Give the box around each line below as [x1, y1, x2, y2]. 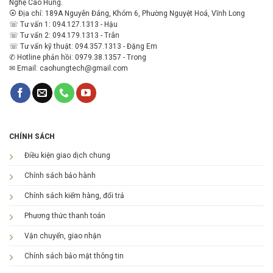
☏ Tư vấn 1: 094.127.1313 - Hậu [9, 19, 118, 29]
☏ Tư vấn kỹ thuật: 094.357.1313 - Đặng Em [9, 41, 157, 51]
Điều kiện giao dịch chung [24, 151, 110, 160]
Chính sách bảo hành [24, 171, 96, 180]
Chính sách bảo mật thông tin [24, 252, 124, 261]
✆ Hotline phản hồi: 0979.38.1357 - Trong [9, 52, 146, 62]
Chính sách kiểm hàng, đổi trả [24, 191, 124, 200]
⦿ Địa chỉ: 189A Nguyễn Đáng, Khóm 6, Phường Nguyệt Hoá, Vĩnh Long [9, 9, 245, 18]
